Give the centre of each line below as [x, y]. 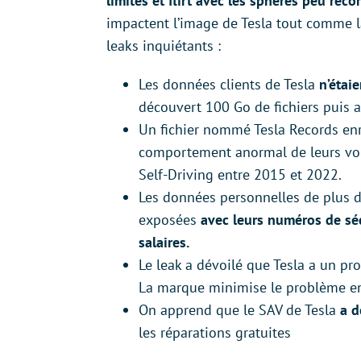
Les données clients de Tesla [229, 84]
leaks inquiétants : [164, 45]
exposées [170, 219]
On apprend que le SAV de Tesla [239, 309]
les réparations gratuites [215, 332]
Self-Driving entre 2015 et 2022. [240, 174]
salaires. [164, 242]
